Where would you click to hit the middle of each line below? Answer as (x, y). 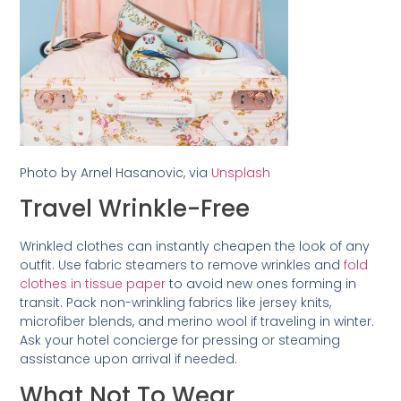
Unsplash (241, 173)
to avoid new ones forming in (261, 284)
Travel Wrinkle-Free (135, 209)
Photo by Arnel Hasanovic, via (116, 173)
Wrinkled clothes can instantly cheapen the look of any (195, 247)
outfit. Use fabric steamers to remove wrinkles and (182, 265)
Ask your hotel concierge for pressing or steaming (180, 341)
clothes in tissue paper (93, 284)
